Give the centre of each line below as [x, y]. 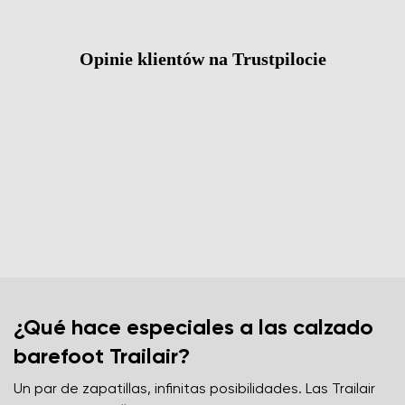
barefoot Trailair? [102, 357]
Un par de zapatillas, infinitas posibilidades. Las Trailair [194, 389]
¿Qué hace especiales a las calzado [193, 328]
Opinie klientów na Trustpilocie [202, 58]
